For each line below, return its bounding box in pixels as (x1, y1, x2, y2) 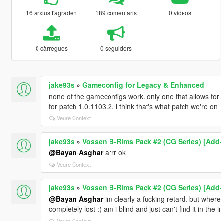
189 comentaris (95, 8, 137, 17)
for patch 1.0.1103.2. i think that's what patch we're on (48, 101, 218, 111)
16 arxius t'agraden (26, 8, 77, 17)
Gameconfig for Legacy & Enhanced (82, 79, 204, 90)
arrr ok (103, 147, 126, 157)
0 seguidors (100, 43, 132, 52)
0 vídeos (169, 8, 192, 17)
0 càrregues (35, 43, 68, 52)
